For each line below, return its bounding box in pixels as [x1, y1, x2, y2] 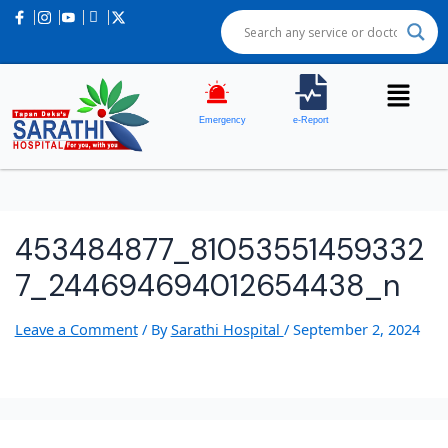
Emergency [199, 115, 247, 125]
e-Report [293, 115, 330, 125]
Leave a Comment [14, 319, 138, 340]
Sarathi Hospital [170, 319, 284, 340]
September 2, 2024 [292, 319, 420, 340]
